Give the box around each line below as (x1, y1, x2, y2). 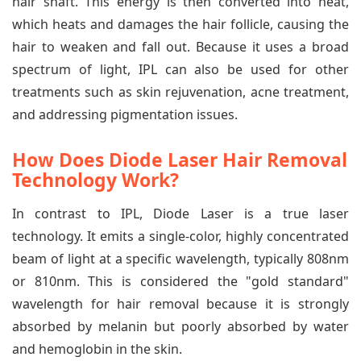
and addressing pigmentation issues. (12, 105, 238, 123)
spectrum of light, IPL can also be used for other (12, 60, 349, 78)
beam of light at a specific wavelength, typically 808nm (12, 249, 349, 268)
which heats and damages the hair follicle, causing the (12, 15, 349, 33)
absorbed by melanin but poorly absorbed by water (12, 317, 349, 335)
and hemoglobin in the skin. (12, 339, 182, 358)
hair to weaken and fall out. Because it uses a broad (12, 37, 349, 56)
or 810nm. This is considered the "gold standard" (12, 272, 349, 290)
